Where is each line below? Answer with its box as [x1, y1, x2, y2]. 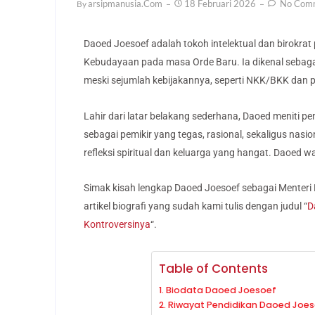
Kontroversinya [84, 219, 150, 231]
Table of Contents [159, 259, 269, 277]
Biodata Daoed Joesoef [165, 283, 276, 296]
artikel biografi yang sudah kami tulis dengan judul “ [84, 200, 307, 212]
